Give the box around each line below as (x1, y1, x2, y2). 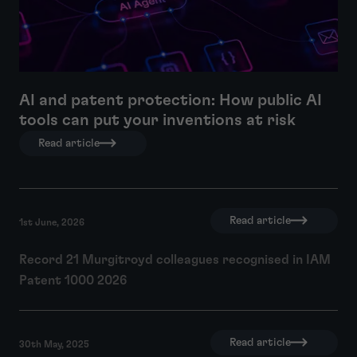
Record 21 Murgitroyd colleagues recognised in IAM (19, 253, 331, 266)
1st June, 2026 (19, 217, 84, 227)
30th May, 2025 (19, 339, 89, 349)
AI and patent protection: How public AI (19, 92, 322, 108)
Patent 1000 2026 (19, 273, 127, 287)
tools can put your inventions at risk (19, 112, 296, 128)
